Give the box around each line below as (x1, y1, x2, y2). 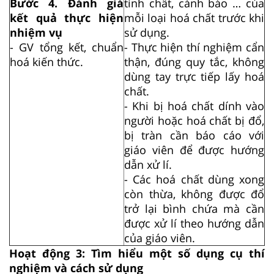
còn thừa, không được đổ (124, 186, 264, 201)
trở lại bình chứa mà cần (124, 201, 264, 216)
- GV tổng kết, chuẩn (10, 39, 124, 54)
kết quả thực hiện (10, 10, 124, 25)
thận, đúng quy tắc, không (124, 54, 264, 69)
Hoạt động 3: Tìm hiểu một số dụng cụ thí (9, 245, 265, 261)
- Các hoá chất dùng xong (124, 171, 264, 187)
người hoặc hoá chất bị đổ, (124, 113, 264, 128)
